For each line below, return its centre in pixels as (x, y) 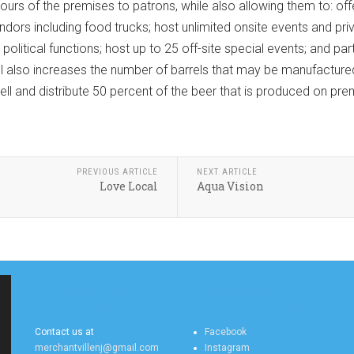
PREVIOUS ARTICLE (117, 172)
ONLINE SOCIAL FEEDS (249, 307)
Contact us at (64, 332)
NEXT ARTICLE (227, 172)
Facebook (226, 332)
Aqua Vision (230, 186)
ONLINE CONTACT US (92, 307)
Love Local (128, 186)
